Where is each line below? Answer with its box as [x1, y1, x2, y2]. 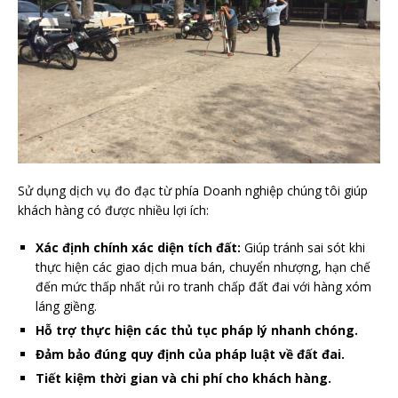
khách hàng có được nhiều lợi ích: [18, 201, 209, 219]
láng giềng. [36, 297, 97, 314]
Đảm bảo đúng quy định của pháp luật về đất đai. [36, 345, 345, 362]
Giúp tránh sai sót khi [241, 238, 365, 256]
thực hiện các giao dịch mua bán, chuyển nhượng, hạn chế [36, 258, 370, 275]
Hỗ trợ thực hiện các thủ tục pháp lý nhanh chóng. [36, 321, 358, 338]
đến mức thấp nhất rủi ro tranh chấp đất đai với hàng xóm [36, 277, 371, 295]
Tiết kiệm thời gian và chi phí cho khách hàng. [36, 369, 331, 386]
